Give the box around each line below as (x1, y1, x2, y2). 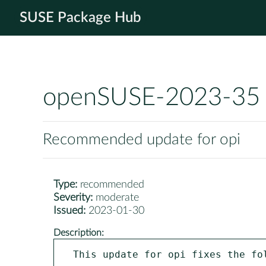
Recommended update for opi (43, 132, 240, 148)
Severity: (53, 192, 93, 204)
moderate (93, 192, 139, 204)
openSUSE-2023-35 (43, 85, 260, 110)
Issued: (53, 205, 85, 217)
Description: (53, 227, 104, 237)
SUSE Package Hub (20, 11, 141, 25)
